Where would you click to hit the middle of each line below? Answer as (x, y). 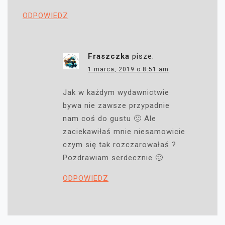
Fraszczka (109, 57)
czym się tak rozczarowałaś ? (120, 145)
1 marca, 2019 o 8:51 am (128, 70)
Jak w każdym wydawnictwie (116, 93)
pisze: (143, 57)
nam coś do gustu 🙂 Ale (109, 119)
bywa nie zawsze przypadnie (116, 106)
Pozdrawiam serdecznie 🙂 (113, 158)
